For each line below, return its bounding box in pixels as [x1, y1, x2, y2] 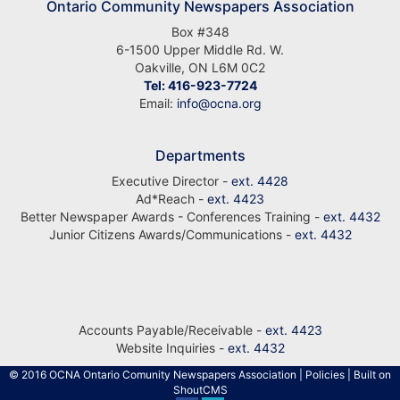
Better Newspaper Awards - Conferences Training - [20, 208, 323, 224]
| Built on [345, 367, 391, 381]
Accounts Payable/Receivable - [78, 321, 265, 337]
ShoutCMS [172, 382, 228, 396]
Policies [305, 367, 345, 381]
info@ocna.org [176, 95, 262, 111]
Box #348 [171, 23, 229, 39]
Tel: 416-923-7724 [143, 77, 257, 93]
